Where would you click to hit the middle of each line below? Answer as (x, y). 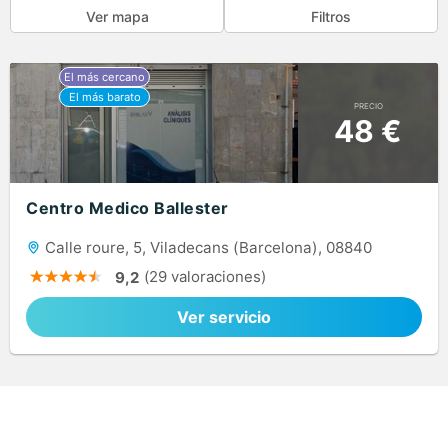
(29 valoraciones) (205, 277)
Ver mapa (117, 16)
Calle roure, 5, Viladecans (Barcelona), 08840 (206, 248)
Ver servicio (224, 317)
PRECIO (368, 105)
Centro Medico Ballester (127, 208)
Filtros (331, 16)
